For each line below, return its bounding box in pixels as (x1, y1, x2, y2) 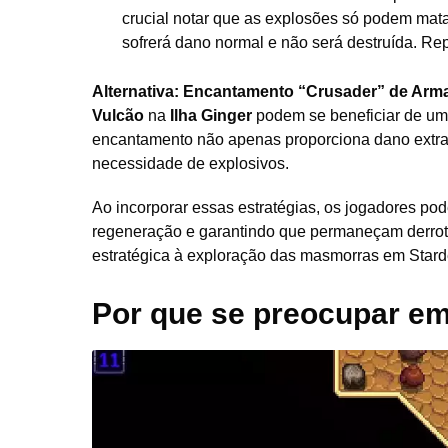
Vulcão (92, 107, 144, 125)
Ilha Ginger (170, 107, 252, 125)
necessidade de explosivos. (92, 155, 289, 173)
